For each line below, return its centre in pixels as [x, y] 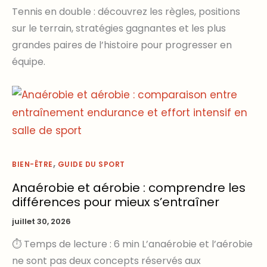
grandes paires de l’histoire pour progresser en [122, 45]
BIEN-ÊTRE [32, 164]
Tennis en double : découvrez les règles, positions [126, 12]
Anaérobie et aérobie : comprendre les [129, 187]
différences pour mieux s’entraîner [116, 202]
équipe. [29, 62]
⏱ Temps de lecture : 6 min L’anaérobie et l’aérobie [132, 244]
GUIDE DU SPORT [91, 164]
